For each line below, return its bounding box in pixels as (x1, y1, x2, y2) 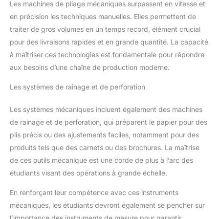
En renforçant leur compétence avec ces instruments (10, 188, 178, 197)
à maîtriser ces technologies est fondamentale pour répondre (10, 50, 204, 59)
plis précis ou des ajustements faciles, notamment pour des (10, 131, 199, 139)
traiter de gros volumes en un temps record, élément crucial (10, 25, 200, 34)
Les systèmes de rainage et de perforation (10, 83, 145, 91)
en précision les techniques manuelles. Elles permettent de (10, 12, 196, 21)
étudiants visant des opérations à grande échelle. (10, 169, 167, 177)
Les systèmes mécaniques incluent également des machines (10, 105, 202, 114)
